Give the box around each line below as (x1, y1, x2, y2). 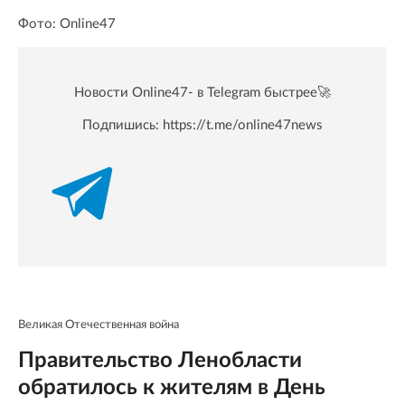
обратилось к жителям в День (18, 377, 325, 400)
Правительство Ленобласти (18, 350, 302, 372)
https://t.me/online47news (163, 118, 323, 133)
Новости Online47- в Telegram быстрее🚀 (74, 86, 331, 100)
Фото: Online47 (18, 17, 116, 32)
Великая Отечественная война (18, 319, 179, 332)
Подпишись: (82, 118, 163, 133)
